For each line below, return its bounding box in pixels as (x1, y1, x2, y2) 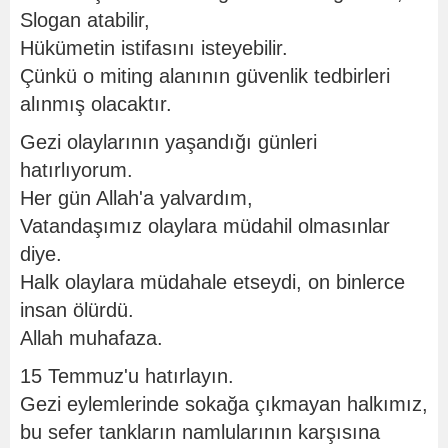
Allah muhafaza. (20, 327, 163, 349)
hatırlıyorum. (20, 159, 133, 181)
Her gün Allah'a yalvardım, (20, 187, 253, 209)
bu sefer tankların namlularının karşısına (20, 421, 380, 443)
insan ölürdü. (20, 299, 134, 321)
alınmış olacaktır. (20, 93, 172, 115)
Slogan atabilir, (20, 9, 150, 31)
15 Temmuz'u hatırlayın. (20, 365, 234, 387)
